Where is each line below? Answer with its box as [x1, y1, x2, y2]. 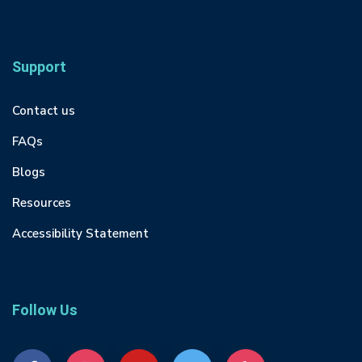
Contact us [12, 103, 75, 119]
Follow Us [12, 300, 78, 322]
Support [12, 57, 66, 78]
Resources [12, 195, 71, 211]
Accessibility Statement [12, 225, 149, 242]
